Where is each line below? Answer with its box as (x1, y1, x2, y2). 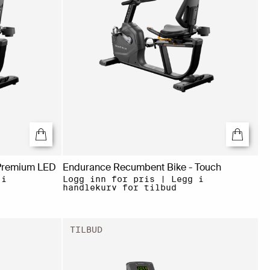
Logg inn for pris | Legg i (62, 174, 204, 184)
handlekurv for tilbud (62, 183, 177, 193)
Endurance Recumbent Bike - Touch (62, 161, 221, 174)
